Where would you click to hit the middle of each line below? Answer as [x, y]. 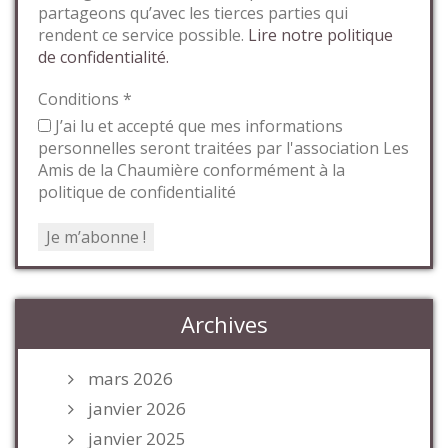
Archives [224, 324]
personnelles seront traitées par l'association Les [223, 148]
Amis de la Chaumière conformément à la [191, 170]
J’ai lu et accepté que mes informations [197, 126]
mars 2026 [130, 378]
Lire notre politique [320, 35]
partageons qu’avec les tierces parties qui [193, 13]
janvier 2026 [137, 408]
